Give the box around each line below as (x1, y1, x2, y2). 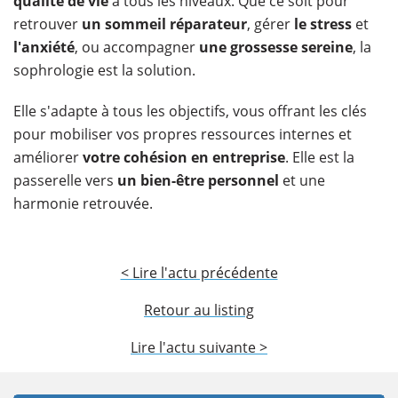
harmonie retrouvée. (13, 193, 153, 213)
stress (310, 13, 352, 34)
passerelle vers (13, 170, 117, 190)
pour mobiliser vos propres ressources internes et (13, 123, 352, 144)
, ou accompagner (75, 36, 199, 57)
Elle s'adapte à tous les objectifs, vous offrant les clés (13, 100, 367, 121)
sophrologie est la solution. (13, 60, 195, 80)
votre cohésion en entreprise (83, 147, 285, 167)
